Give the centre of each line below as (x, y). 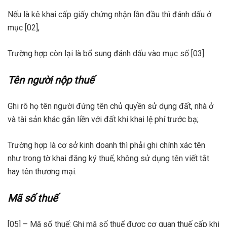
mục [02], (24, 27)
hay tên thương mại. (42, 171)
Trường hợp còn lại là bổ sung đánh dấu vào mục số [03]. (107, 53)
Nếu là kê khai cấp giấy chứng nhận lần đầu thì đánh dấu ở (109, 14)
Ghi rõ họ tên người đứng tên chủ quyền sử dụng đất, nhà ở (110, 106)
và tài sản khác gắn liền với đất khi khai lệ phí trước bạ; (103, 119)
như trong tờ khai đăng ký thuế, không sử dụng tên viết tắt (108, 158)
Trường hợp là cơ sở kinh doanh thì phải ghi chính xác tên (106, 145)
